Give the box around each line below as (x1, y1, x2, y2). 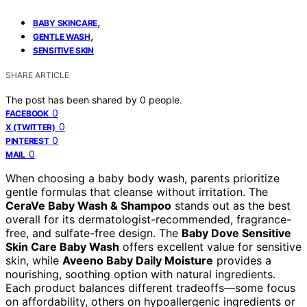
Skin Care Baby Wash (5, 239, 119, 254)
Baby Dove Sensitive (182, 225, 291, 240)
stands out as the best (171, 198, 291, 212)
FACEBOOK (5, 108, 49, 119)
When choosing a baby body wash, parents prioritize (5, 171, 280, 185)
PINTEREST (5, 135, 49, 146)
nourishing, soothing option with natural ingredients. (5, 267, 275, 281)
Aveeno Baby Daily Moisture (62, 253, 213, 267)
